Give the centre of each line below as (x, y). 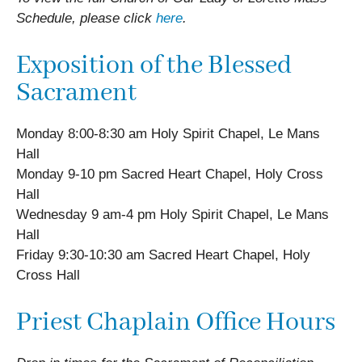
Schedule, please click (86, 18)
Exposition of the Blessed (154, 66)
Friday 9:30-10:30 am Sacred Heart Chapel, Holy (163, 255)
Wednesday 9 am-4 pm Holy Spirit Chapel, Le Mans (173, 215)
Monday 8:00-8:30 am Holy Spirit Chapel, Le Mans (168, 134)
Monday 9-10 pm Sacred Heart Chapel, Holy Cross (170, 174)
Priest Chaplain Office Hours (176, 323)
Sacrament (76, 93)
